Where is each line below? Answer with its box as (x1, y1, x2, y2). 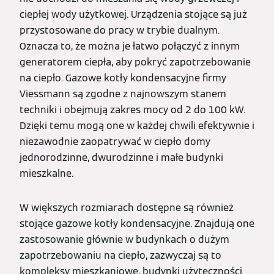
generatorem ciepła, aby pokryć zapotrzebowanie (20, 56, 251, 68)
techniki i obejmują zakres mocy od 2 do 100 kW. (20, 103, 245, 116)
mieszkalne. (20, 167, 73, 180)
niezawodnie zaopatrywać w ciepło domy (20, 135, 210, 148)
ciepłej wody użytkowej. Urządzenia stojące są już (20, 8, 247, 21)
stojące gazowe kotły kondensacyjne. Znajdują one (20, 217, 254, 230)
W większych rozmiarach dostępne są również (20, 201, 234, 214)
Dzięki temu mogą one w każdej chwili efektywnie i (20, 119, 254, 132)
